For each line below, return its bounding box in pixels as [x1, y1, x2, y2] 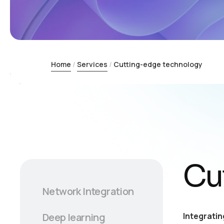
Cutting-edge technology [113, 59, 202, 69]
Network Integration [42, 184, 134, 198]
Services [77, 59, 107, 69]
